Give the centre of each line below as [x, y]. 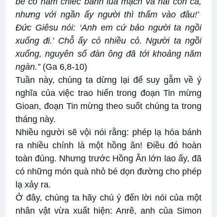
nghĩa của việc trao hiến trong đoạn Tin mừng [108, 93]
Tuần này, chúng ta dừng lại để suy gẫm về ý [108, 80]
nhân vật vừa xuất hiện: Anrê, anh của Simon [108, 211]
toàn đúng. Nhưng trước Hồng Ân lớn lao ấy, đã [108, 159]
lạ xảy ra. [33, 185]
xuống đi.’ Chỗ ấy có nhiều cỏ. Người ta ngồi [108, 41]
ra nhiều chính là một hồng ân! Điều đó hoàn [108, 146]
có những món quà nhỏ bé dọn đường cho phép [108, 172]
